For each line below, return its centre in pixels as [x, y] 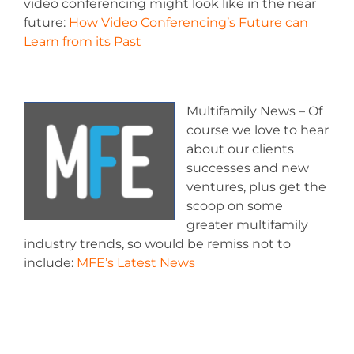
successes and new [248, 168]
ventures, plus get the [256, 186]
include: [50, 262]
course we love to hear [258, 130]
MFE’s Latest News [136, 262]
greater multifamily [247, 224]
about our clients [240, 149]
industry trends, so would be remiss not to [157, 243]
